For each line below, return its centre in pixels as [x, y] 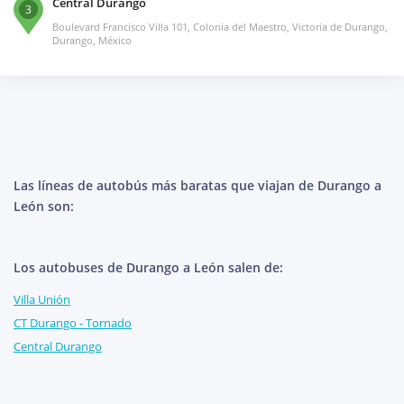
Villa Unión [42, 300]
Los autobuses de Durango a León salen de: [148, 268]
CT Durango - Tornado [73, 323]
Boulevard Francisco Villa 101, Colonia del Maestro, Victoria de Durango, [220, 27]
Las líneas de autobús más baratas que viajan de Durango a [197, 186]
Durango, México [92, 41]
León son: [44, 207]
